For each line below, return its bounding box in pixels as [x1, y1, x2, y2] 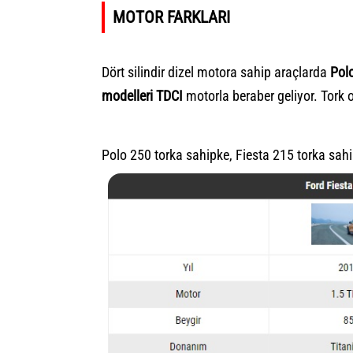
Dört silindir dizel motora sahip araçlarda [102, 64, 330, 81]
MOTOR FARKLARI [113, 7, 230, 28]
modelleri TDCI [102, 87, 183, 105]
